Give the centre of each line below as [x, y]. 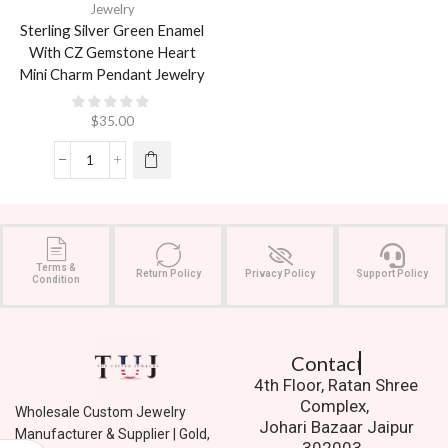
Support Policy [392, 273]
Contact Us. [327, 362]
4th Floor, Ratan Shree [336, 384]
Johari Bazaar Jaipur [336, 426]
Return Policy [168, 273]
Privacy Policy [280, 273]
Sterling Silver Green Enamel [112, 29]
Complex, [336, 405]
